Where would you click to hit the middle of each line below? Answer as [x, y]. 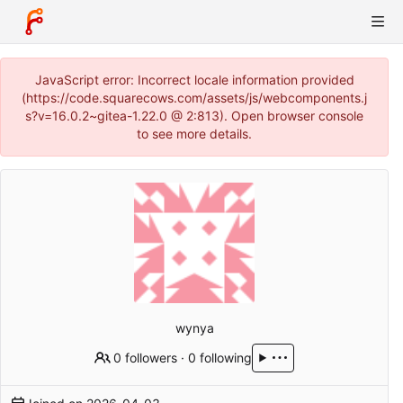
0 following [220, 357]
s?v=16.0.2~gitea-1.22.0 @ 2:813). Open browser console [194, 116]
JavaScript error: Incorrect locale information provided [194, 80]
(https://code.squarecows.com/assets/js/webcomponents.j [194, 98]
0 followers [146, 357]
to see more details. [194, 134]
